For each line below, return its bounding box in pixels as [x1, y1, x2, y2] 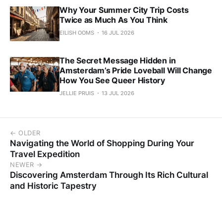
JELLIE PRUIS [59, 89, 94, 97]
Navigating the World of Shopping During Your [10, 138, 194, 148]
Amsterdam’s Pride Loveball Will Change [59, 65, 212, 75]
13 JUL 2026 [102, 89, 134, 97]
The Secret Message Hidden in [59, 55, 176, 65]
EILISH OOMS [59, 29, 94, 36]
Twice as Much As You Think [59, 14, 167, 25]
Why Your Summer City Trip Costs [59, 4, 189, 15]
